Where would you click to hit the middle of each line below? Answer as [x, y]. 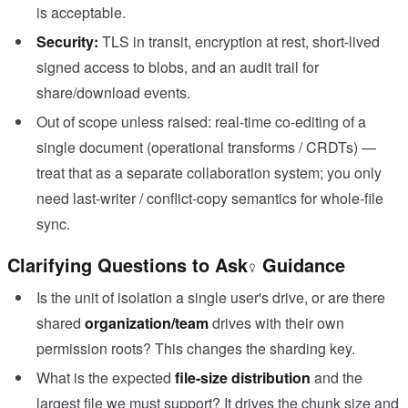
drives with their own [278, 323]
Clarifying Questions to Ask [127, 265]
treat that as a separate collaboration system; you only [209, 173]
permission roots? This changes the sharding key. [196, 349]
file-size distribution [243, 378]
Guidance [301, 265]
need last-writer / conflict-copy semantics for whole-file [210, 199]
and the [338, 378]
